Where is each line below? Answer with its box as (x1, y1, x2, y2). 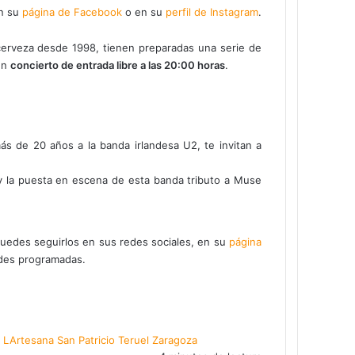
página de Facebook (22, 5, 122, 18)
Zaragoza (152, 333, 197, 346)
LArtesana (3, 333, 54, 346)
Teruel (118, 333, 149, 346)
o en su (122, 5, 166, 18)
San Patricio (57, 333, 115, 346)
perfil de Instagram (166, 5, 258, 18)
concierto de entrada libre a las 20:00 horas (10, 58, 225, 71)
